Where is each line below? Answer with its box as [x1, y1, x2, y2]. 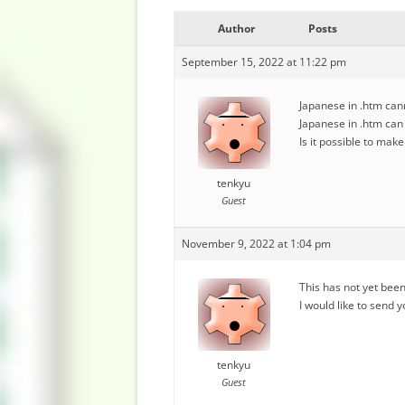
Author [217, 21, 255, 36]
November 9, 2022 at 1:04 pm [182, 236, 331, 251]
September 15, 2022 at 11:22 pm [182, 54, 346, 70]
